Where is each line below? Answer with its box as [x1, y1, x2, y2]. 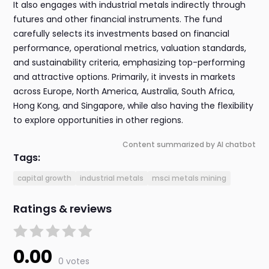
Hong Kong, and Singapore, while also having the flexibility [13, 100, 254, 112]
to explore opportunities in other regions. [13, 114, 184, 127]
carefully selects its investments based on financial [13, 28, 230, 40]
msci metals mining [152, 173, 227, 184]
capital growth [17, 173, 72, 184]
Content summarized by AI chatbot [122, 139, 256, 150]
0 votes [58, 255, 90, 268]
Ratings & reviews [13, 201, 112, 217]
